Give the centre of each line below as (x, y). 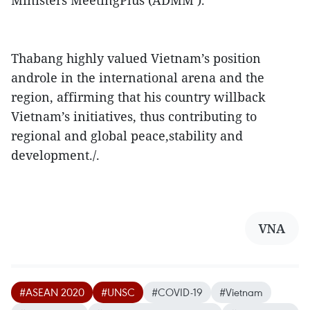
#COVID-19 (177, 292)
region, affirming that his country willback (138, 97)
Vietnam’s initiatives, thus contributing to (134, 116)
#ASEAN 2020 (52, 292)
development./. (55, 155)
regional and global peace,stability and (127, 136)
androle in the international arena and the (138, 77)
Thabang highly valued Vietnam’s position (136, 58)
